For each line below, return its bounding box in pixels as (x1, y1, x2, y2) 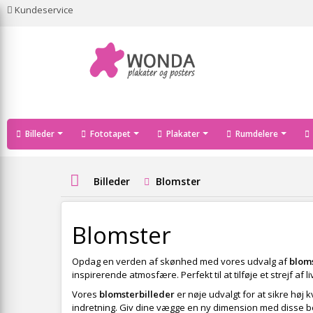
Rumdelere (233, 128, 280, 140)
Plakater (164, 128, 202, 140)
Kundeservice (15, 3, 73, 16)
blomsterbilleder (99, 288, 175, 300)
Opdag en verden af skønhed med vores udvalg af (72, 255, 289, 268)
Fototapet (88, 128, 133, 140)
